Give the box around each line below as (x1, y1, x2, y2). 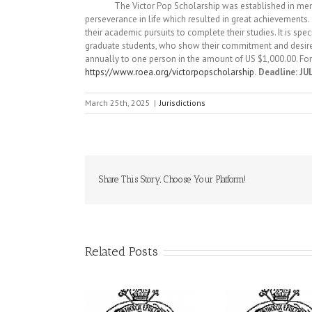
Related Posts (85, 244, 158, 259)
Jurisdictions (159, 97, 205, 108)
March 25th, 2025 (85, 97, 150, 108)
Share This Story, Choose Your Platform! (99, 174, 246, 185)
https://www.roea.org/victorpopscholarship (85, 66, 254, 78)
